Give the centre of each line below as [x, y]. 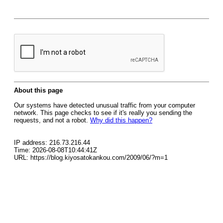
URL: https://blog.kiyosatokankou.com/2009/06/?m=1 [91, 158]
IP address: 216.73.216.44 [52, 143]
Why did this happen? [121, 120]
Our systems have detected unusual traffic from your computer [105, 105]
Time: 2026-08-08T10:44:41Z [56, 150]
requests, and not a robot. [52, 120]
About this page [38, 90]
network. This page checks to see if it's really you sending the [103, 113]
